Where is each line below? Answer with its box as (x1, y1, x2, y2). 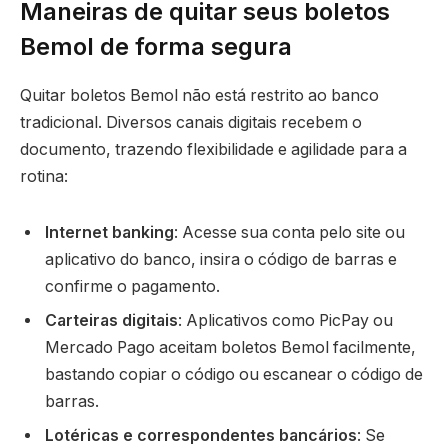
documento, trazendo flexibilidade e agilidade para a (20, 139, 407, 159)
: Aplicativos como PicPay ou (178, 310, 393, 330)
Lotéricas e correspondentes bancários (45, 425, 357, 445)
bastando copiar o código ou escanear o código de (45, 364, 423, 384)
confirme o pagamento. (45, 276, 220, 296)
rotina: (20, 166, 68, 186)
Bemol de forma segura (20, 31, 292, 61)
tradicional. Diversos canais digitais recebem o (20, 112, 362, 132)
